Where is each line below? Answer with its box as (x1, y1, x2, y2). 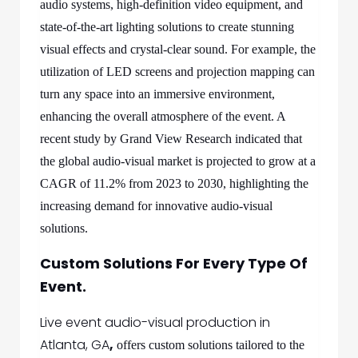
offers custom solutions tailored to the (113, 338, 304, 352)
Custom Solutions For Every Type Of (40, 253, 308, 273)
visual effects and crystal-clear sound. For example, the (40, 42, 316, 56)
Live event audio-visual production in (40, 313, 270, 332)
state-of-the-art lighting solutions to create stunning (40, 20, 294, 34)
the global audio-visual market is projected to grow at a (40, 154, 316, 168)
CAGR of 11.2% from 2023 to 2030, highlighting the (40, 177, 308, 190)
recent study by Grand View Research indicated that (40, 132, 302, 145)
